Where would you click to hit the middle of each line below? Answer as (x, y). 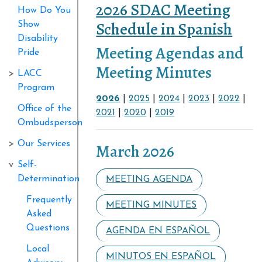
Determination (49, 179)
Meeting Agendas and (170, 53)
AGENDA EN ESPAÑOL (158, 231)
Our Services (44, 144)
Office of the (44, 108)
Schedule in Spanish (164, 29)
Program (36, 87)
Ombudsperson (50, 123)
